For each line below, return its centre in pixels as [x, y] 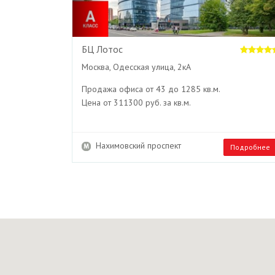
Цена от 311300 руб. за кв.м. [136, 102]
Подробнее [250, 147]
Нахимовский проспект [136, 145]
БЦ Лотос [102, 49]
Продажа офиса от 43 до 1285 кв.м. [151, 89]
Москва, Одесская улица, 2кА [136, 67]
